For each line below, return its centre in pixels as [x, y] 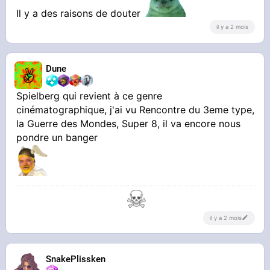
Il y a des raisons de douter [80, 13]
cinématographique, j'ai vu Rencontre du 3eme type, [136, 110]
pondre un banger [57, 138]
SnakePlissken [76, 259]
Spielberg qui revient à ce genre [89, 96]
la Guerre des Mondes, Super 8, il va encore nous [129, 124]
